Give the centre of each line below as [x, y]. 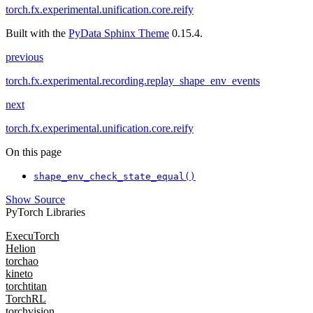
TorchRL [26, 299]
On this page [34, 152]
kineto [19, 274]
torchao [22, 261]
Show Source [35, 200]
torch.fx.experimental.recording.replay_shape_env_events [133, 81]
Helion [21, 249]
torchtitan [26, 286]
